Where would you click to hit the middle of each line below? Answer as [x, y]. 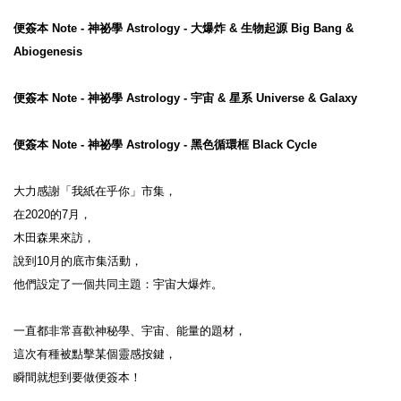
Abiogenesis [48, 51]
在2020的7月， [52, 214]
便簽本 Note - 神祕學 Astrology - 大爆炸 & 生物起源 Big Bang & [183, 28]
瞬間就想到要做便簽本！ [77, 377]
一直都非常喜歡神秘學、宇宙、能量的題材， [130, 330]
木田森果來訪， [54, 237]
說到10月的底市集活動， [78, 260]
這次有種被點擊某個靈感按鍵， [95, 354]
